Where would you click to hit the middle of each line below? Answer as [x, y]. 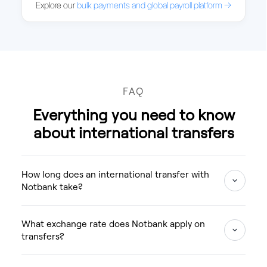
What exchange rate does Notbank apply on [113, 223]
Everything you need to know [133, 114]
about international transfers [133, 132]
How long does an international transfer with [115, 174]
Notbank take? [52, 187]
